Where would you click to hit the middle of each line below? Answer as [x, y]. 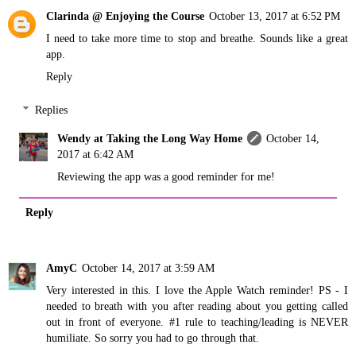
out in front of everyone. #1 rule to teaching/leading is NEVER [197, 322]
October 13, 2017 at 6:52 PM [275, 16]
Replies [52, 109]
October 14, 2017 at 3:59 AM [148, 268]
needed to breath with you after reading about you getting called [197, 306]
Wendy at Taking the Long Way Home [150, 138]
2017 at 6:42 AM [96, 154]
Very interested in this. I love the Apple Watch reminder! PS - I [197, 290]
